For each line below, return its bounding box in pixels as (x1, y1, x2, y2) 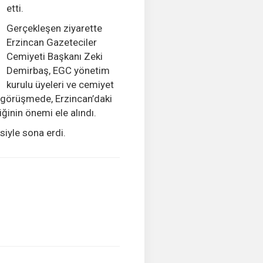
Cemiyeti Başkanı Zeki (6, 50, 103, 62)
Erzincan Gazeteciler (6, 36, 97, 48)
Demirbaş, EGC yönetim (6, 65, 110, 76)
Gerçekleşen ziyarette (6, 22, 102, 34)
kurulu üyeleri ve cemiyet (6, 79, 114, 90)
